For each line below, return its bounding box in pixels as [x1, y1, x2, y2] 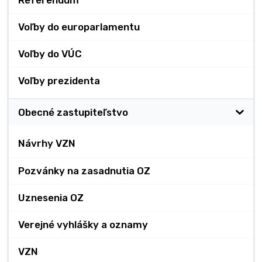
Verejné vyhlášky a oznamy [18, 219, 148, 231]
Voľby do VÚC [18, 48, 82, 60]
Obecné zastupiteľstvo [18, 106, 128, 119]
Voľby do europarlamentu [18, 21, 140, 33]
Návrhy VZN [18, 137, 75, 149]
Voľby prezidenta [18, 75, 100, 87]
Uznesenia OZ [18, 192, 84, 204]
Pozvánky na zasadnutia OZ [18, 165, 150, 177]
